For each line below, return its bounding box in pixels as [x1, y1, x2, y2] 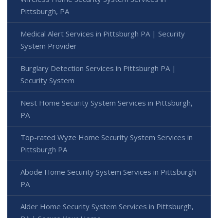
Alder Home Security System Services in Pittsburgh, [20, 201, 194, 211]
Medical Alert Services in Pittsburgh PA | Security [20, 28, 185, 38]
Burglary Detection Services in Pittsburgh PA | [20, 63, 176, 73]
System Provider [20, 40, 77, 51]
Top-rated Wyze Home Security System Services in [20, 132, 193, 142]
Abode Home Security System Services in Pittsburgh [20, 166, 196, 177]
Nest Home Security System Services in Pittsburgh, [20, 97, 193, 108]
